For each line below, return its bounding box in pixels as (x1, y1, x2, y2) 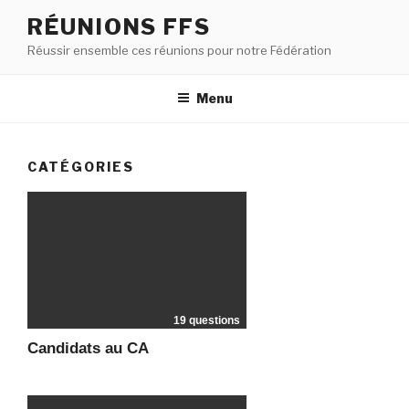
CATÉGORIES (27, 158, 134, 174)
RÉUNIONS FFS (27, 14, 212, 40)
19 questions (173, 314, 240, 327)
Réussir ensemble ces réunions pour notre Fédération (27, 43, 331, 58)
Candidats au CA (27, 340, 149, 357)
